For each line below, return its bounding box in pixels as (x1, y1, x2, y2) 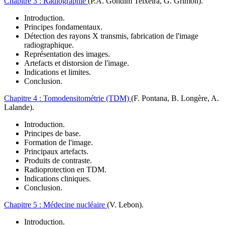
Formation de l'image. (24, 138, 93, 147)
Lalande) (4, 103, 32, 112)
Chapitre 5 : (4, 200, 43, 209)
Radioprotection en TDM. (24, 165, 106, 174)
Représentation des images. (24, 50, 110, 59)
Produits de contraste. (24, 156, 92, 165)
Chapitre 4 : (4, 94, 43, 103)
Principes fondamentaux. (24, 23, 102, 32)
